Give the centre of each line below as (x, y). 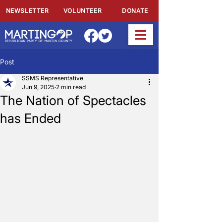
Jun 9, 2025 (38, 87)
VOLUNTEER (83, 10)
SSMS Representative (53, 78)
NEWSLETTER (27, 10)
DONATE (135, 10)
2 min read (71, 87)
